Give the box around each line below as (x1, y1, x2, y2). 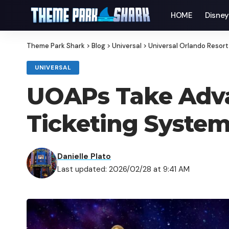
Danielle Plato (57, 151, 111, 162)
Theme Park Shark (27, 41, 85, 50)
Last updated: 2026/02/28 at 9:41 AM (57, 164, 190, 174)
